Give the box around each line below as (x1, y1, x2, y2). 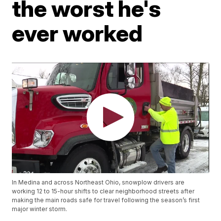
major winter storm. (12, 205, 68, 213)
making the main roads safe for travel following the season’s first (12, 196, 200, 204)
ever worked (12, 19, 143, 47)
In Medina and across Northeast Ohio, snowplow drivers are (12, 179, 185, 186)
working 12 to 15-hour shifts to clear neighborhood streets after (12, 187, 195, 195)
